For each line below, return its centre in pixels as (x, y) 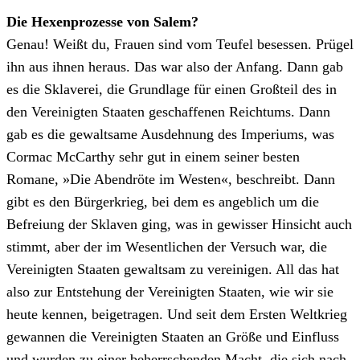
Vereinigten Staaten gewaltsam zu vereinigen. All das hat (173, 270)
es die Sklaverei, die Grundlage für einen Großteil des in (172, 90)
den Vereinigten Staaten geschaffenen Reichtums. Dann (168, 112)
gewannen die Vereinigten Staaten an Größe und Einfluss (173, 337)
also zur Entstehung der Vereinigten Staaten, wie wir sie (170, 292)
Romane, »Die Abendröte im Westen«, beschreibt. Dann (171, 180)
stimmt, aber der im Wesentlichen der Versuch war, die (167, 247)
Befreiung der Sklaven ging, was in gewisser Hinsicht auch (179, 225)
